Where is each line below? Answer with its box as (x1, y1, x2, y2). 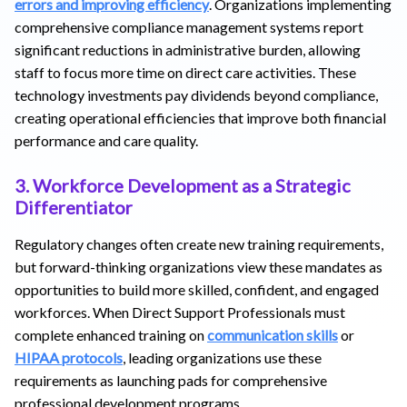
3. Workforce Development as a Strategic (15, 174, 351, 196)
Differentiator (15, 195, 133, 218)
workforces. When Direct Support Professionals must (15, 303, 345, 321)
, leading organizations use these (123, 348, 322, 366)
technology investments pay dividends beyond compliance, (15, 85, 378, 104)
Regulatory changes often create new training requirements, (15, 234, 383, 253)
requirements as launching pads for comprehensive (15, 371, 327, 389)
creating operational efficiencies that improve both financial (15, 108, 386, 126)
